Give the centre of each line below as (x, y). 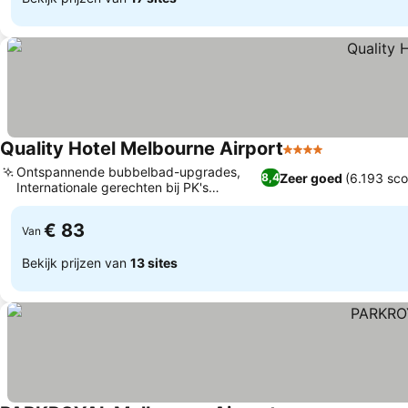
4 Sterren (314, 158)
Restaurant (49, 203)
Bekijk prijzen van (76, 262)
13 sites (154, 262)
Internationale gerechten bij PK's (112, 187)
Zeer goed (311, 178)
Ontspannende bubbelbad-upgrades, (128, 172)
